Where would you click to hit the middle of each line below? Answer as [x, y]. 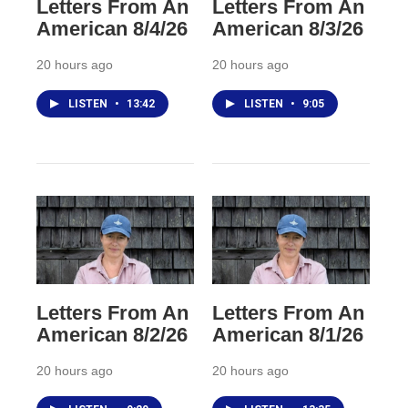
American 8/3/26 [287, 29]
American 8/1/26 [287, 334]
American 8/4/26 [112, 29]
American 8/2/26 [112, 334]
